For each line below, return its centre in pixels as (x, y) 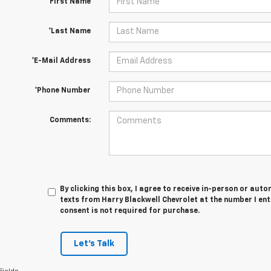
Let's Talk (94, 243)
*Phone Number (62, 90)
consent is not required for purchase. (130, 211)
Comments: (70, 120)
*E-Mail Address (61, 61)
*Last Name (69, 31)
